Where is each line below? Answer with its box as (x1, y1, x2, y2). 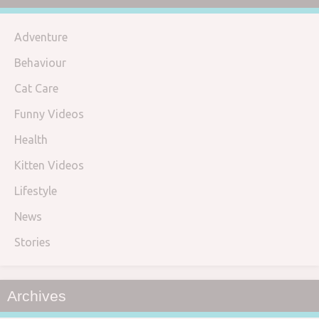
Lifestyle (14, 184, 57, 198)
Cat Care (14, 82, 58, 95)
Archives (7, 288, 66, 305)
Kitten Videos (14, 159, 84, 172)
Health (14, 133, 48, 147)
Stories (14, 236, 51, 249)
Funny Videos (14, 108, 84, 121)
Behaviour (14, 56, 66, 70)
